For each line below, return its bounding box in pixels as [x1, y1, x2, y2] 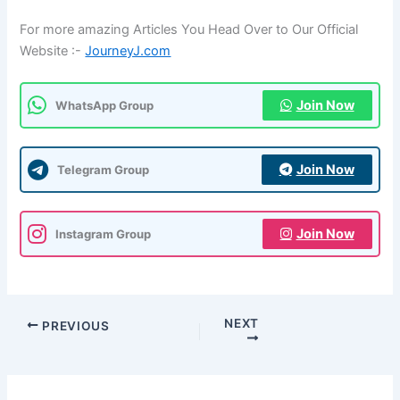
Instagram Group [55, 226, 152, 241]
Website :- [20, 43, 86, 60]
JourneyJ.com [85, 43, 171, 60]
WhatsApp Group [55, 97, 154, 112]
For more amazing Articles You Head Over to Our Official [20, 21, 359, 38]
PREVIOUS [38, 318, 110, 333]
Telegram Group [57, 162, 150, 177]
